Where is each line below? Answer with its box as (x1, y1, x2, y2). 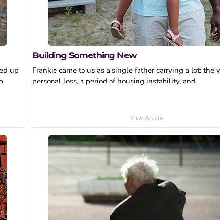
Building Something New (32, 49, 137, 61)
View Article (130, 113, 163, 122)
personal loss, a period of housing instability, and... (32, 76, 200, 86)
